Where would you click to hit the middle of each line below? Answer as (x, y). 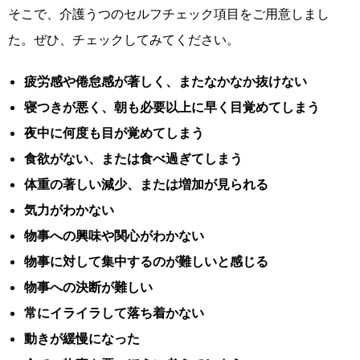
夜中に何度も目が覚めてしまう (114, 133)
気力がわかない (69, 210)
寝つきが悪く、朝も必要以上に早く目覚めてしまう (174, 107)
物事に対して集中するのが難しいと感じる (146, 262)
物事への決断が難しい (88, 287)
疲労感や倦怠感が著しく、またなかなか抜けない (166, 82)
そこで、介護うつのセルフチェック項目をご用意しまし (169, 14)
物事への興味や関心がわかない (114, 236)
